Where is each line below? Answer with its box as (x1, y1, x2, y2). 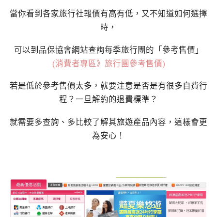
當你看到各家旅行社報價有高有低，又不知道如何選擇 (10, 9, 207, 18)
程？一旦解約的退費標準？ (59, 95, 158, 105)
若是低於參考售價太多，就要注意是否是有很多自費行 (10, 81, 207, 91)
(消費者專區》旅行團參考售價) (52, 59, 165, 68)
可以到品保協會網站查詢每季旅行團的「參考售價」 (14, 45, 203, 55)
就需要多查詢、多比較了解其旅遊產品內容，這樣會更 (10, 118, 207, 127)
